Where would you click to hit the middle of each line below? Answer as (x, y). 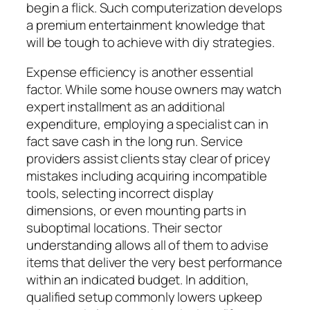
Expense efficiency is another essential (140, 72)
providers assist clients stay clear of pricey (148, 159)
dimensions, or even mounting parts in (137, 211)
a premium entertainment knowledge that (146, 25)
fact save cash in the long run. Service (135, 142)
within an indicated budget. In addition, (138, 280)
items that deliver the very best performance (154, 263)
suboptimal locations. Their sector (124, 228)
